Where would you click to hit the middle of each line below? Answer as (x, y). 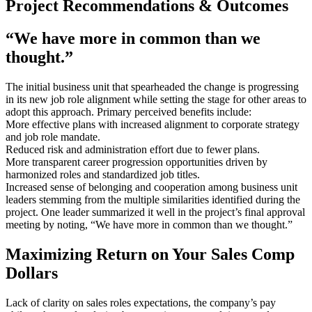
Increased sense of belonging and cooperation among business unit (151, 187)
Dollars (32, 273)
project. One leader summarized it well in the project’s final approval (155, 212)
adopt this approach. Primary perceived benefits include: (128, 112)
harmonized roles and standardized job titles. (103, 175)
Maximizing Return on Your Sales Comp (150, 255)
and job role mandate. (53, 137)
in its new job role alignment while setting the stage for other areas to (156, 100)
